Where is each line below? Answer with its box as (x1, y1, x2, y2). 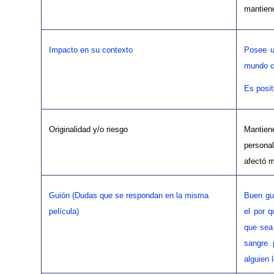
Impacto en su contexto (49, 45, 133, 55)
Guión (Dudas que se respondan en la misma (49, 191, 209, 201)
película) (49, 207, 79, 217)
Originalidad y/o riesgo (49, 125, 128, 135)
